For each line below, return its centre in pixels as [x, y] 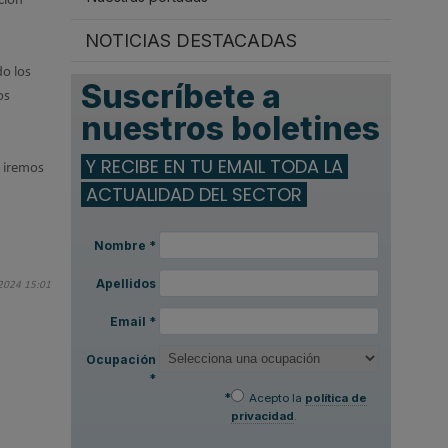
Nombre [120, 246]
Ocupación [121, 360]
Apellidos [126, 284]
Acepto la [277, 398]
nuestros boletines [231, 129]
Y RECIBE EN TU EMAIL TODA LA [215, 166]
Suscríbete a [181, 97]
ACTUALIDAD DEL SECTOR [194, 194]
